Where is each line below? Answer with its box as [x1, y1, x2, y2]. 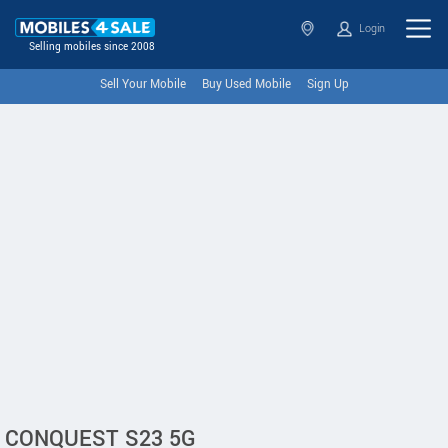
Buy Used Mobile [201, 76, 291, 93]
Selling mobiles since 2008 [29, 40, 155, 55]
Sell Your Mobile [99, 76, 186, 93]
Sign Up [306, 76, 349, 93]
